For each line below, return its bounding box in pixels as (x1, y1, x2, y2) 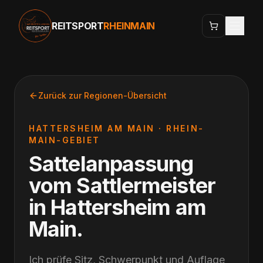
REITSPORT (52, 20, 104, 32)
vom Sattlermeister (29, 173, 215, 198)
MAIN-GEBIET (29, 135, 100, 145)
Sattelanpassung (29, 151, 194, 177)
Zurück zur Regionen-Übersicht (38, 90, 167, 100)
